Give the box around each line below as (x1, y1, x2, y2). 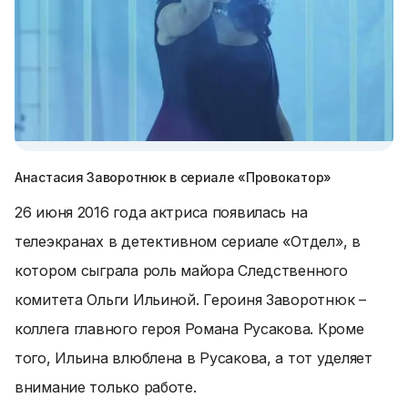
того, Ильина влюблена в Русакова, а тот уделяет (15, 349, 372, 367)
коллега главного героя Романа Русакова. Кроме (15, 320, 364, 338)
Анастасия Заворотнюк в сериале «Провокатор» (15, 169, 331, 185)
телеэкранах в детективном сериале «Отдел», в (15, 232, 361, 250)
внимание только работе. (15, 378, 197, 396)
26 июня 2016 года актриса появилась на (15, 203, 308, 221)
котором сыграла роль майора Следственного (15, 261, 348, 280)
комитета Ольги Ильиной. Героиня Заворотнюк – (15, 291, 366, 309)
